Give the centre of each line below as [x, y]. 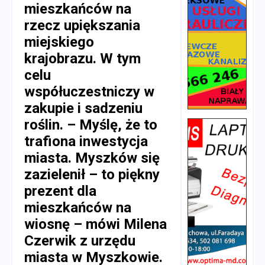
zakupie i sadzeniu [83, 108]
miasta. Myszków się [92, 158]
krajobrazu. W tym [83, 58]
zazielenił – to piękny [92, 174]
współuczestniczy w [89, 91]
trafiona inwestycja [86, 141]
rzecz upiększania [82, 25]
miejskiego [59, 42]
